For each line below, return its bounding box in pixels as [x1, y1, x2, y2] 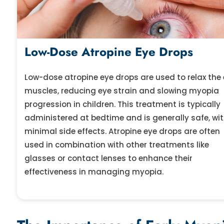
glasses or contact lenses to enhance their [24, 152, 192, 163]
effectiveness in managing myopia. [24, 166, 163, 177]
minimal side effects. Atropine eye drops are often [24, 125, 220, 136]
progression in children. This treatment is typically [24, 98, 220, 109]
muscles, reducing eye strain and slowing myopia [24, 85, 219, 96]
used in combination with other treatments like [24, 139, 209, 150]
